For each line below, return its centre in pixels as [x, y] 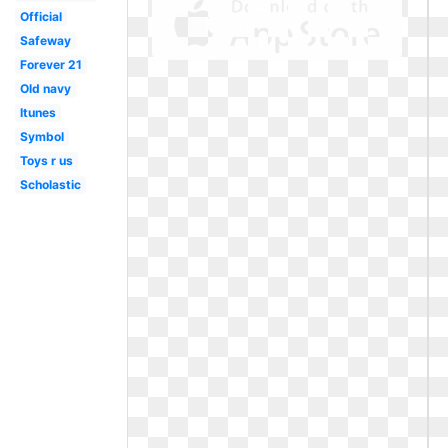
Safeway [45, 40]
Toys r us [46, 160]
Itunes [37, 112]
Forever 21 [50, 64]
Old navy [45, 88]
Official [40, 16]
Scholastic [50, 184]
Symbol [41, 136]
